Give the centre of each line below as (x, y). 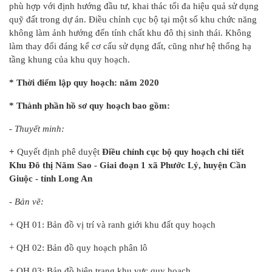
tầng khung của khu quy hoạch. (70, 60)
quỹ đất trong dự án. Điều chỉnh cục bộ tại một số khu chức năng (133, 20)
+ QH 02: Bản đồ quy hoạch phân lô (78, 248)
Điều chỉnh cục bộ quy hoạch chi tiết (172, 152)
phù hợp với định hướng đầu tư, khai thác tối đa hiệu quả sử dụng (134, 6)
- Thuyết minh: (37, 129)
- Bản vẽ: (26, 202)
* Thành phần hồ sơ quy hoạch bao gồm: (90, 106)
